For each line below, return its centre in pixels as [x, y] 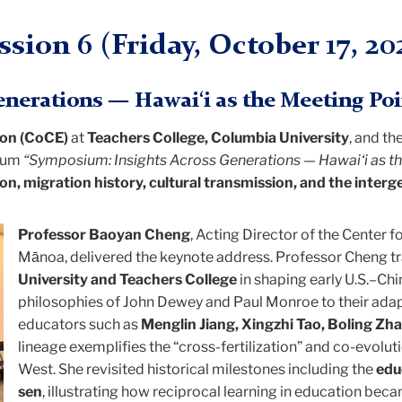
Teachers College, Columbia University [218, 138]
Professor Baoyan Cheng [104, 235]
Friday [152, 46]
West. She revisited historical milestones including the [197, 370]
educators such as [79, 325]
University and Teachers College [127, 280]
